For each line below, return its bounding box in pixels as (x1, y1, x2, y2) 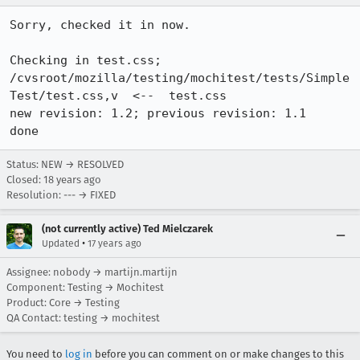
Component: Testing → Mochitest (6, 281, 164, 293)
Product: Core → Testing (6, 297, 120, 309)
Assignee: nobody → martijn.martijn (6, 266, 178, 278)
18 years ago (43, 174, 101, 186)
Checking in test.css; (10, 53, 162, 67)
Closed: (6, 174, 43, 186)
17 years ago (88, 238, 141, 249)
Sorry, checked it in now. (10, 18, 190, 32)
